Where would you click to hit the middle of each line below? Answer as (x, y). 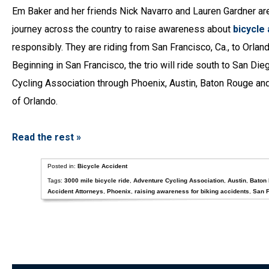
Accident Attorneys (75, 191)
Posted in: (62, 166)
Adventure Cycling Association (178, 180)
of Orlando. (35, 101)
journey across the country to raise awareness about (122, 29)
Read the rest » (47, 137)
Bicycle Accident (102, 166)
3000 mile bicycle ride (97, 180)
